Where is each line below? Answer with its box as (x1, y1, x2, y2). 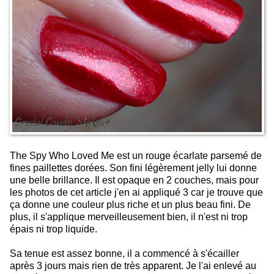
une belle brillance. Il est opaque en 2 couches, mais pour (10, 174, 259, 185)
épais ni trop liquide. (10, 223, 97, 234)
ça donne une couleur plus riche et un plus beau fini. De (10, 199, 251, 210)
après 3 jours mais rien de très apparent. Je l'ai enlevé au (10, 260, 256, 271)
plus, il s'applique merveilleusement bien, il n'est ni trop (10, 211, 248, 222)
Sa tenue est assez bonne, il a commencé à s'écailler (10, 248, 239, 259)
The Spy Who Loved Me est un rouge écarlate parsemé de (10, 150, 262, 161)
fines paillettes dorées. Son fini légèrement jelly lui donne (10, 162, 257, 173)
